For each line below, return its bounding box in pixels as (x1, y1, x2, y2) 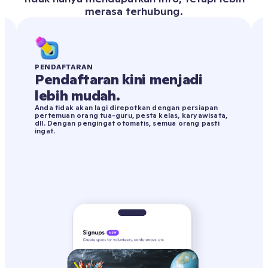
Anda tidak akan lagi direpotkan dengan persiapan (35, 103, 218, 112)
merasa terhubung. (85, 4, 183, 19)
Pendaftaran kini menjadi (35, 71, 203, 89)
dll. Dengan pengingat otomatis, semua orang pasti (35, 118, 220, 128)
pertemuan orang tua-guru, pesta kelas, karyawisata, (35, 111, 228, 120)
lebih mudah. (35, 87, 120, 105)
